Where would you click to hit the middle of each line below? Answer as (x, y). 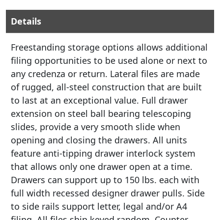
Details (26, 21)
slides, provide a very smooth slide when (96, 127)
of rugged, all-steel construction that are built (106, 87)
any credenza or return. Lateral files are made (105, 74)
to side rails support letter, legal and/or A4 (99, 206)
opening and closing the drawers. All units (99, 140)
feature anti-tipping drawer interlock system (103, 153)
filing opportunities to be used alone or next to (109, 60)
